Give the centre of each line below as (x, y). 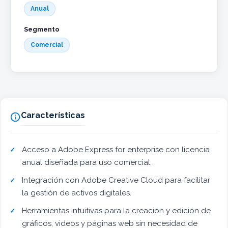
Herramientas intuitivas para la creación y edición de (116, 211)
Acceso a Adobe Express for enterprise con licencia (116, 150)
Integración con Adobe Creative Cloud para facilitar (116, 180)
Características (53, 116)
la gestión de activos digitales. (77, 193)
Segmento (42, 30)
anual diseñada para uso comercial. (87, 163)
